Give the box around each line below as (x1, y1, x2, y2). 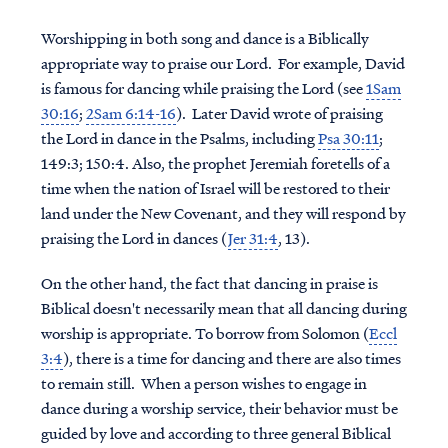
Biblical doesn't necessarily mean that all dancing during (40, 297, 407, 319)
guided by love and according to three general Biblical (40, 422, 391, 444)
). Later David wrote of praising (175, 102, 383, 124)
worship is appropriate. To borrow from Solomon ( (40, 322, 369, 344)
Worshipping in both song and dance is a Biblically (40, 27, 369, 49)
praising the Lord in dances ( (40, 227, 228, 249)
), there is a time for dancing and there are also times (62, 347, 401, 369)
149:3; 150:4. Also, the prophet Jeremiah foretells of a (40, 152, 390, 174)
